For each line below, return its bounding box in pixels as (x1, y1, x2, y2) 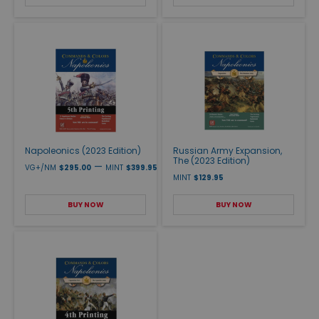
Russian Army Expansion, (173, 144, 282, 157)
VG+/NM (25, 162, 56, 173)
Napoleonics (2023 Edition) (25, 144, 141, 157)
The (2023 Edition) (173, 154, 250, 167)
